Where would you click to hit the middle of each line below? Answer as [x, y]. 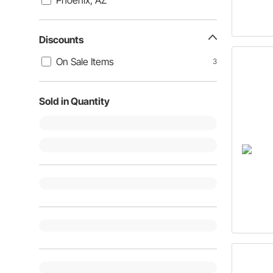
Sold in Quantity [74, 101]
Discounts [61, 40]
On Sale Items [85, 62]
